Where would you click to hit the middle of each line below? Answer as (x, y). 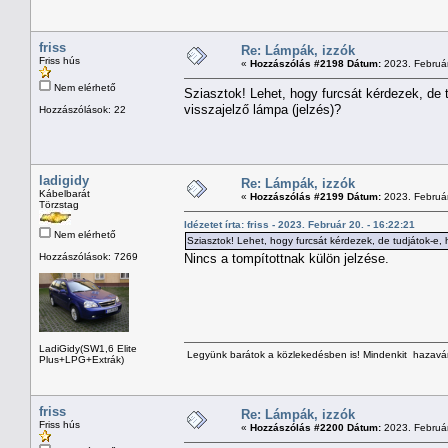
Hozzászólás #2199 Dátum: (315, 196)
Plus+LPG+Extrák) (81, 359)
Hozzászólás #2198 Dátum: (315, 63)
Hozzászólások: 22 (82, 109)
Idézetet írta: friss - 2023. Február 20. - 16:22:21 (299, 224)
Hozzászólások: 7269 (88, 256)
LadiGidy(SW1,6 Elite (88, 348)
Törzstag (59, 204)
